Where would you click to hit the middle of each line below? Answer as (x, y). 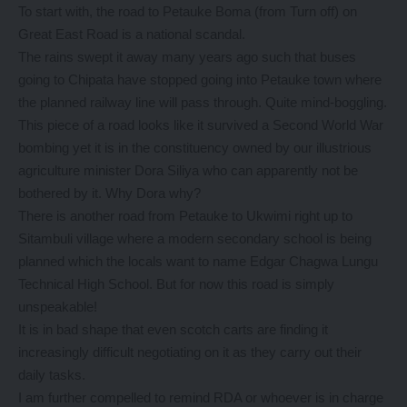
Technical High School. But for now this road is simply (176, 284)
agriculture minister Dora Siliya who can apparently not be (188, 170)
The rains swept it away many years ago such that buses (187, 57)
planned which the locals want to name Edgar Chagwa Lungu (198, 261)
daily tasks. (52, 375)
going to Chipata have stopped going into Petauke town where (200, 79)
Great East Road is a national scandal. (132, 34)
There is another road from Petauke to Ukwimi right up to (185, 216)
